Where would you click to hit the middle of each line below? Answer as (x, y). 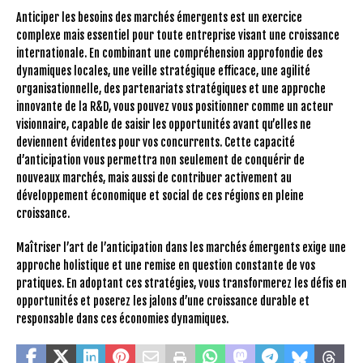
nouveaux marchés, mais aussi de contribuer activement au (154, 177)
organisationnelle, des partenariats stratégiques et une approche (171, 88)
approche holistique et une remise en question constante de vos (166, 265)
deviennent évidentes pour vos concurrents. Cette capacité (156, 142)
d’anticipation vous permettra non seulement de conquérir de (160, 160)
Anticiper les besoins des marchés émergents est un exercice (159, 17)
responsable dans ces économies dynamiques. (122, 318)
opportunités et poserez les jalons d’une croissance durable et (163, 301)
